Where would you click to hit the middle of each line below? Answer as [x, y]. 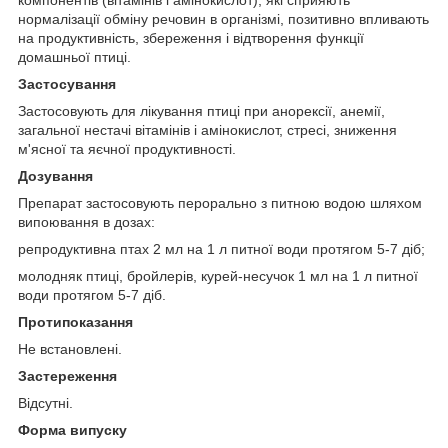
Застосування [67, 84]
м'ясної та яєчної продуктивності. [127, 149]
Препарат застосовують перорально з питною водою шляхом [220, 203]
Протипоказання [75, 322]
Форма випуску [72, 430]
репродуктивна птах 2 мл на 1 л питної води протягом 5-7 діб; [221, 249]
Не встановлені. [70, 349]
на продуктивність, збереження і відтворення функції [191, 38]
